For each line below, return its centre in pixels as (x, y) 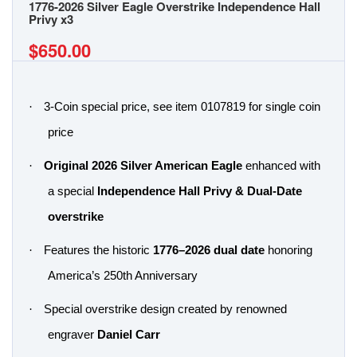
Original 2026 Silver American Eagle (143, 166)
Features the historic (98, 250)
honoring (288, 250)
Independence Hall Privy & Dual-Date (200, 191)
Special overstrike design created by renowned (165, 309)
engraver (73, 335)
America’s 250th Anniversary (123, 276)
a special (73, 191)
